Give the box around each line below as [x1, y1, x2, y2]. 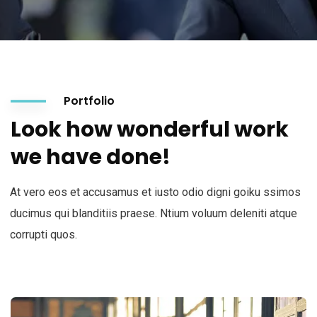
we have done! [11, 142, 171, 172]
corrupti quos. [10, 228, 77, 241]
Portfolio [64, 93, 115, 109]
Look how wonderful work [11, 115, 289, 144]
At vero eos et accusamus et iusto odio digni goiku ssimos [10, 185, 301, 199]
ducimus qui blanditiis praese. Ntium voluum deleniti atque [10, 207, 297, 220]
